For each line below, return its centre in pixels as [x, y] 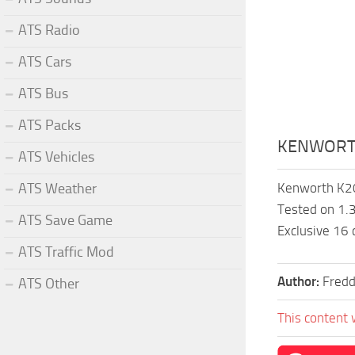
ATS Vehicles [56, 157]
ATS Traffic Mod [66, 252]
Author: [300, 281]
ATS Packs [50, 125]
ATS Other [49, 283]
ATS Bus [43, 93]
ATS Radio [49, 30]
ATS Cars [45, 61]
